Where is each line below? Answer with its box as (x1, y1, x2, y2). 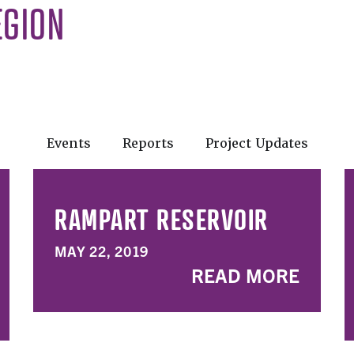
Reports (122, 135, 174, 152)
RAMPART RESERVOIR (55, 201, 269, 236)
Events (46, 135, 91, 152)
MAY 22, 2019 (55, 242, 149, 260)
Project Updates (205, 135, 308, 152)
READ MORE (191, 263, 299, 287)
